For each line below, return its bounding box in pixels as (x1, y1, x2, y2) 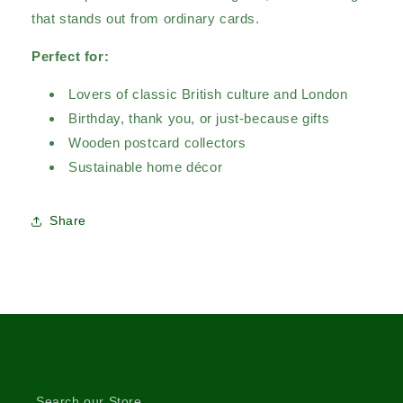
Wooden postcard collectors (68, 134, 246, 150)
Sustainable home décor (68, 158, 223, 175)
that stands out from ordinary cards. (31, 10, 260, 26)
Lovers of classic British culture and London (68, 85, 352, 102)
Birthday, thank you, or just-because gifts (68, 110, 330, 126)
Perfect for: (31, 48, 110, 64)
